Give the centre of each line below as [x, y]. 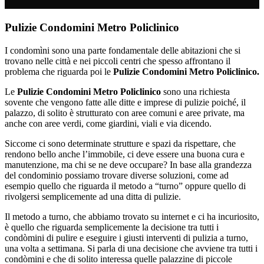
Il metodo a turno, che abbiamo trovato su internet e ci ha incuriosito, [132, 216]
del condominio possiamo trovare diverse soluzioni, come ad [117, 175]
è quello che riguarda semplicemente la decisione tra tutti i [112, 227]
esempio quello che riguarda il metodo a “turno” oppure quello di [125, 186]
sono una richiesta [197, 91]
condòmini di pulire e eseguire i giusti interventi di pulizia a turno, [126, 237]
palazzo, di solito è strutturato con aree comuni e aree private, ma [125, 113]
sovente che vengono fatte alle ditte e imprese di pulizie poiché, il [125, 102]
